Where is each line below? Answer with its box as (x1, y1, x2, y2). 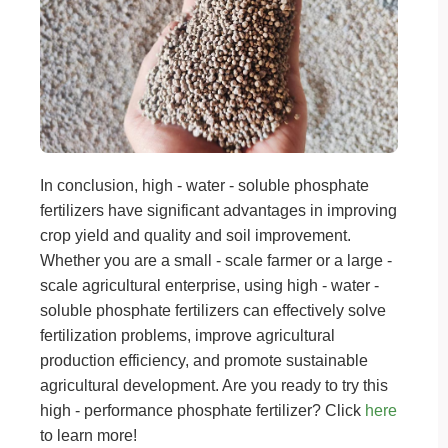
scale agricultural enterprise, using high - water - (40, 277, 379, 294)
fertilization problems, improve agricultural (40, 327, 335, 344)
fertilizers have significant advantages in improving (40, 202, 397, 219)
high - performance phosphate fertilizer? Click (40, 402, 365, 419)
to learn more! (40, 427, 137, 444)
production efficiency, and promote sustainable (40, 352, 368, 369)
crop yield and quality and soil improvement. (40, 227, 351, 244)
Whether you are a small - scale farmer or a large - (40, 252, 392, 269)
